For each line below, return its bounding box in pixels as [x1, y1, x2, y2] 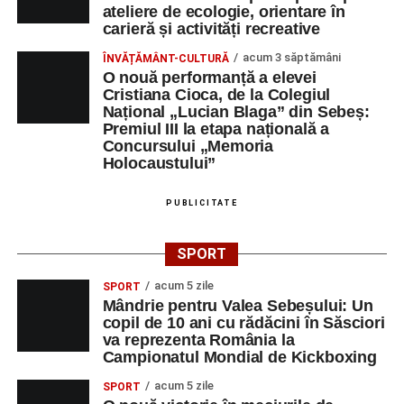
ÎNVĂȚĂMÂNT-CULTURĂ [102, 52, 229, 65]
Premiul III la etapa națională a [102, 120, 330, 138]
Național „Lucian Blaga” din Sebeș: [102, 103, 370, 121]
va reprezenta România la [102, 331, 295, 349]
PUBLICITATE [166, 198, 238, 207]
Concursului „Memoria [102, 137, 274, 155]
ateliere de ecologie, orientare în [102, 3, 345, 21]
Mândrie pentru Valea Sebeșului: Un [102, 297, 373, 315]
